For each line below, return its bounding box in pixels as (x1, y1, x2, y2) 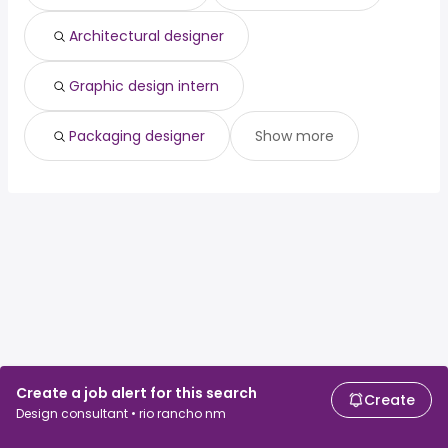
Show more (255, 126, 334, 147)
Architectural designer (69, 26, 224, 47)
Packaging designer (69, 126, 205, 147)
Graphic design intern (69, 76, 219, 97)
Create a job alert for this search (16, 383, 257, 403)
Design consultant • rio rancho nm (16, 405, 226, 422)
